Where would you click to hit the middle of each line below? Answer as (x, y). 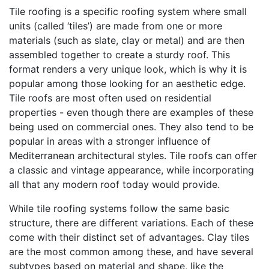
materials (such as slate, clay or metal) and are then (127, 40)
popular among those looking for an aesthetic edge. (127, 83)
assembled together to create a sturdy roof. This (119, 54)
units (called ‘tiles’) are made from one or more (116, 26)
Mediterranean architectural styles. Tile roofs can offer (133, 155)
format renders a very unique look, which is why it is (128, 69)
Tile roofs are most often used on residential (110, 98)
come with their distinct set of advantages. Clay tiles (129, 237)
